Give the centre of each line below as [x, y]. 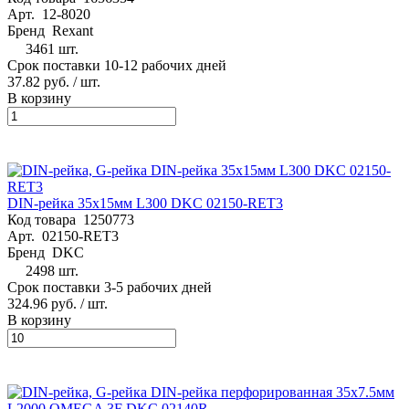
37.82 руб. [38, 81]
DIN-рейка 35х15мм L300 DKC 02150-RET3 [145, 203]
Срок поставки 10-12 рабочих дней [117, 65]
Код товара [45, 219]
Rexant [73, 30]
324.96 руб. [42, 303]
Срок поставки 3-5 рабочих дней [110, 287]
